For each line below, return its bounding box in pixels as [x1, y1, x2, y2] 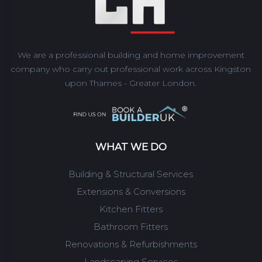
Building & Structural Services [68, 168, 194, 180]
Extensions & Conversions [76, 186, 185, 197]
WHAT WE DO [95, 141, 167, 153]
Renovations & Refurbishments [64, 239, 197, 250]
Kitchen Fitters [99, 204, 163, 215]
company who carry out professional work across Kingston [11, 64, 251, 74]
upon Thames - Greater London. [65, 78, 197, 88]
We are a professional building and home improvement [17, 50, 244, 60]
